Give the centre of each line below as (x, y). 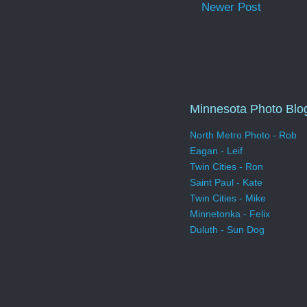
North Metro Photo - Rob (243, 135)
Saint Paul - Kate (226, 183)
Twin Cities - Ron (226, 167)
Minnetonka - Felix (230, 214)
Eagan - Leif (216, 151)
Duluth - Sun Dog (227, 230)
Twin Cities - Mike (228, 198)
